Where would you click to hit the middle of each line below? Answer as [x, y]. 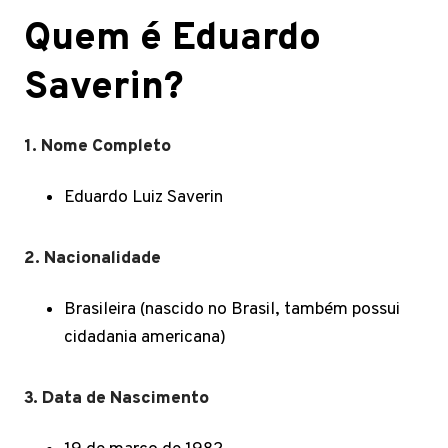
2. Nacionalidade [92, 258]
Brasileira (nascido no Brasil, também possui [232, 309]
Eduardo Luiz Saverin [143, 197]
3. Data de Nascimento [116, 398]
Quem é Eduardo [172, 39]
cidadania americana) [145, 337]
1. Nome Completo [97, 146]
